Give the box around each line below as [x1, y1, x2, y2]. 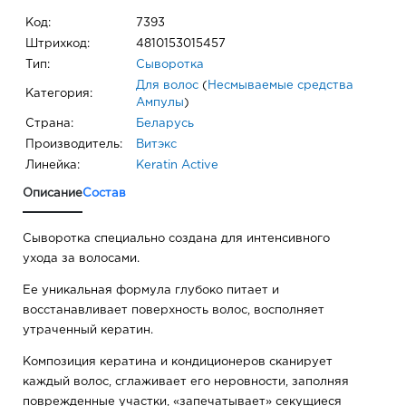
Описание [23, 188, 82, 199]
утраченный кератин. [23, 325, 153, 336]
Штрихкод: [25, 39, 90, 50]
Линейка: [25, 160, 80, 171]
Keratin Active [136, 160, 218, 171]
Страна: [25, 119, 73, 130]
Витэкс [136, 140, 177, 150]
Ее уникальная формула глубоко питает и [23, 285, 279, 296]
